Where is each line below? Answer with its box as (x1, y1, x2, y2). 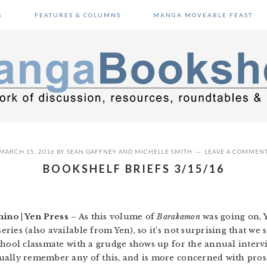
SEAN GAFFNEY (67, 148, 117, 155)
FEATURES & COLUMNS (34, 11, 121, 18)
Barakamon (157, 212, 200, 222)
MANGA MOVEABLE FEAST (153, 11, 253, 18)
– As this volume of (69, 212, 157, 222)
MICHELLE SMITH (135, 148, 193, 155)
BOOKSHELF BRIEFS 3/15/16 (42, 162, 225, 175)
